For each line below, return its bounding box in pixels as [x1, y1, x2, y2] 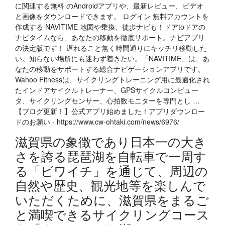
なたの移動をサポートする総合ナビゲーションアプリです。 [15, 64, 205, 74]
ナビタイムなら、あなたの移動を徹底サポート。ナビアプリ [15, 32, 205, 42]
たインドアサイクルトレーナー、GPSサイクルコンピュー [15, 85, 198, 95]
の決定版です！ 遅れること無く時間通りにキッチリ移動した [15, 43, 207, 53]
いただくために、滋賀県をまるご [15, 191, 209, 208]
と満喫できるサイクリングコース [15, 205, 209, 223]
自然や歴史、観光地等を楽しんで [15, 176, 206, 194]
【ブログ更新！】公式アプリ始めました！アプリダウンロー [15, 106, 205, 116]
